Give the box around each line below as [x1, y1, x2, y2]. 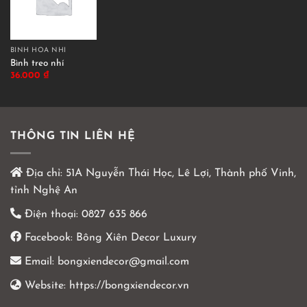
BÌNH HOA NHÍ [10, 47, 66, 55]
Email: [21, 256, 54, 267]
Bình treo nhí [10, 58, 64, 68]
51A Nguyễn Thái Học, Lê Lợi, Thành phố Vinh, [62, 168, 296, 180]
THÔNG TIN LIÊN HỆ [10, 130, 136, 142]
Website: [21, 280, 69, 291]
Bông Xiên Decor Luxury [73, 232, 197, 244]
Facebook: [21, 232, 73, 244]
